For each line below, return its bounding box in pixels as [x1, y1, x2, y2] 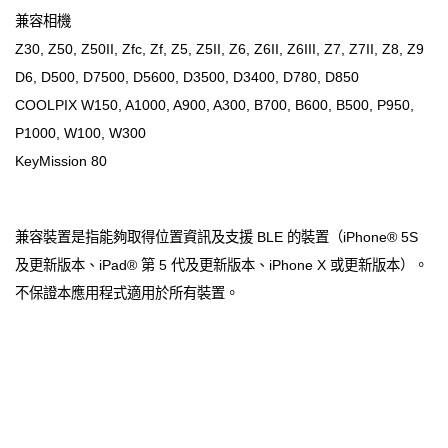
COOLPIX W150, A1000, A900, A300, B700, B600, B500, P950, [15, 97, 414, 114]
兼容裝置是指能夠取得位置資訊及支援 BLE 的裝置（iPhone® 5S [15, 229, 418, 246]
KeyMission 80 [15, 153, 107, 170]
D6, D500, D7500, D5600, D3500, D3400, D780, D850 [15, 69, 359, 86]
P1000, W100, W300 [15, 125, 146, 142]
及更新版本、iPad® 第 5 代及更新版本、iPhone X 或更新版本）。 [15, 257, 428, 274]
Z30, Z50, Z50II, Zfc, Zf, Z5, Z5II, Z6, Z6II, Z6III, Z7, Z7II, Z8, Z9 [15, 41, 424, 58]
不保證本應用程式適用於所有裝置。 [15, 285, 239, 302]
